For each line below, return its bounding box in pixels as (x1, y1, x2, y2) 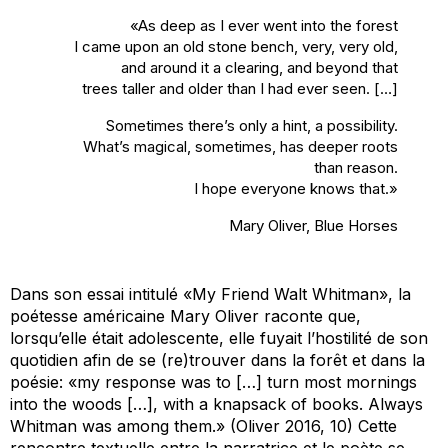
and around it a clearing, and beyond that (121, 57, 398, 77)
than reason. (314, 157, 398, 177)
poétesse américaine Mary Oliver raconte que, (10, 305, 361, 326)
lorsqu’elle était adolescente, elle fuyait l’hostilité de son (10, 327, 428, 348)
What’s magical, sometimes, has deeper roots (83, 136, 398, 156)
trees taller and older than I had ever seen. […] (82, 78, 398, 98)
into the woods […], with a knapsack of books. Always (10, 393, 423, 414)
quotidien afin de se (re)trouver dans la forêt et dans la (10, 349, 425, 370)
